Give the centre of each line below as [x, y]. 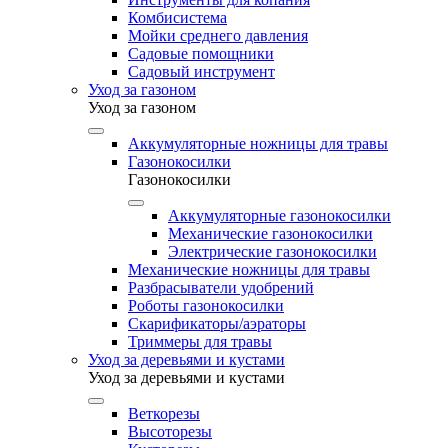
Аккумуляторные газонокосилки [279, 215]
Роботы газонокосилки [206, 305]
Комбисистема [177, 17]
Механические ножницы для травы [249, 269]
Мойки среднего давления [218, 35]
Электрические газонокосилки [272, 251]
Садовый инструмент [201, 71]
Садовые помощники [201, 53]
